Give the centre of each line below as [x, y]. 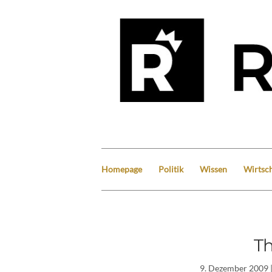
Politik [171, 169]
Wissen [213, 169]
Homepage [122, 169]
